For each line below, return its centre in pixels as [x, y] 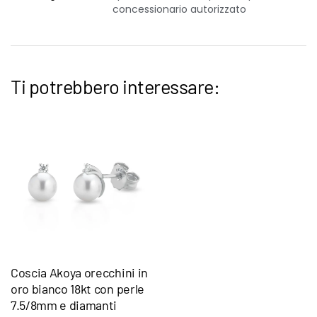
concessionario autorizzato [179, 9]
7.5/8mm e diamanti [64, 305]
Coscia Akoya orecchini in [79, 272]
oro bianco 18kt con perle [77, 289]
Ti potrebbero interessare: [115, 86]
